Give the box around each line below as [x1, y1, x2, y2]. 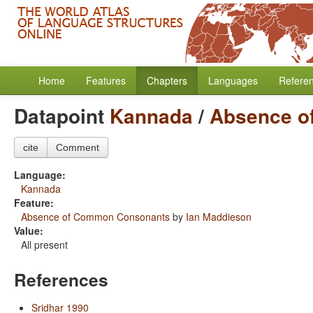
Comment [56, 142, 99, 153]
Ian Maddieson [186, 210, 252, 224]
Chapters [147, 73, 187, 87]
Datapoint [14, 101, 110, 130]
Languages [208, 73, 258, 87]
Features [86, 73, 126, 87]
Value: [14, 224, 43, 238]
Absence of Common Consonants [21, 210, 170, 224]
